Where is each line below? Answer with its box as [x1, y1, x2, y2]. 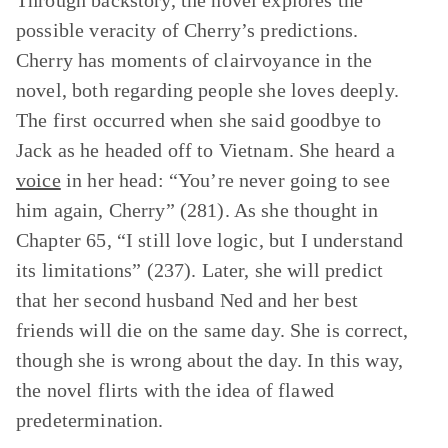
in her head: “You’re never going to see [60, 169, 390, 191]
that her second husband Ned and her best [16, 289, 358, 311]
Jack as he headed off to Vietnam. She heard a [16, 139, 395, 161]
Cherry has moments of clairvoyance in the [16, 49, 373, 71]
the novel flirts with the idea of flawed [16, 379, 334, 401]
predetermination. [16, 409, 164, 431]
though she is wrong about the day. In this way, [16, 349, 404, 371]
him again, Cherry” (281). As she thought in [16, 199, 379, 221]
